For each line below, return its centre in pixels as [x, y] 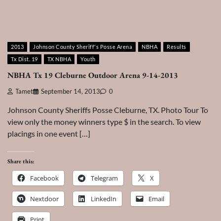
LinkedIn [104, 199]
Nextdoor [44, 199]
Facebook [44, 178]
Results [177, 47]
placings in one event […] [49, 133]
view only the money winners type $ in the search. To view [104, 121]
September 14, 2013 [71, 91]
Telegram [104, 178]
